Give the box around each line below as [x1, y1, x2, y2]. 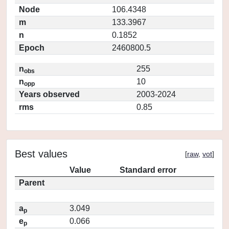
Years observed [19, 90, 80, 99]
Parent [19, 178, 44, 187]
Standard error [120, 166, 176, 174]
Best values [15, 148, 67, 159]
